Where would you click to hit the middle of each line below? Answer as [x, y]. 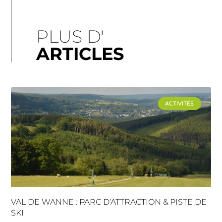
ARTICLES [80, 54]
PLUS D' [70, 36]
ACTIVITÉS [180, 104]
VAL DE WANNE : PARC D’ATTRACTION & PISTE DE [109, 202]
